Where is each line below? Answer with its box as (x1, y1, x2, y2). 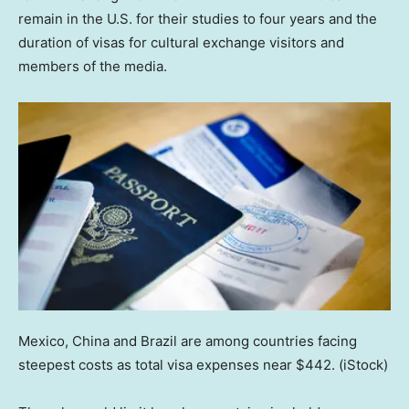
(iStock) (339, 355, 388, 373)
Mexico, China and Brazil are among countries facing (18, 331, 357, 350)
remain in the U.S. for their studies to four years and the (18, 9, 377, 27)
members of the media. (18, 57, 167, 75)
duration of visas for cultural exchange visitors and (18, 33, 344, 51)
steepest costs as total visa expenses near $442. (18, 355, 335, 373)
